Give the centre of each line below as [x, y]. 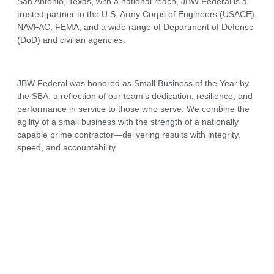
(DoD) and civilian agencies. [71, 40]
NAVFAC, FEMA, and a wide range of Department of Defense [135, 27]
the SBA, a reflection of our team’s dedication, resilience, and [135, 96]
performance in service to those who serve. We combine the [133, 109]
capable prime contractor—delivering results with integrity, [129, 134]
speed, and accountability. [67, 147]
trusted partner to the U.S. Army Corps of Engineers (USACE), [137, 14]
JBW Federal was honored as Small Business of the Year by [133, 83]
